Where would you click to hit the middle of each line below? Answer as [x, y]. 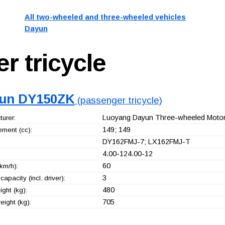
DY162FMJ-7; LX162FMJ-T [146, 142]
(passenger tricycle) [118, 100]
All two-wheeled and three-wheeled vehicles [105, 17]
